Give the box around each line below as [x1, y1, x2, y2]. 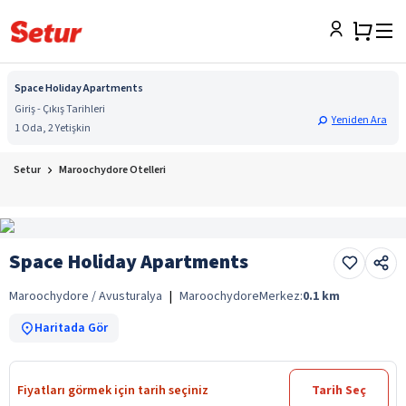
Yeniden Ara [332, 112, 387, 128]
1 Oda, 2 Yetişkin [14, 121, 91, 136]
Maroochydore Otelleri [59, 162, 166, 178]
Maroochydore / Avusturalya [9, 286, 162, 305]
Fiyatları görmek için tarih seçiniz [17, 381, 208, 400]
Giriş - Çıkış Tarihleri [14, 101, 105, 117]
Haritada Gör [34, 318, 108, 337]
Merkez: [259, 286, 303, 305]
